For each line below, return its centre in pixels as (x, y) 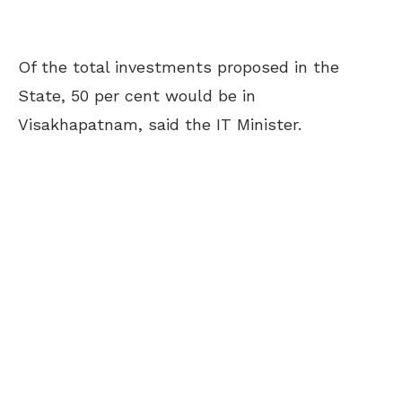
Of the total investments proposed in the (179, 66)
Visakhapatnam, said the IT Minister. (160, 124)
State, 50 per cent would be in (137, 95)
